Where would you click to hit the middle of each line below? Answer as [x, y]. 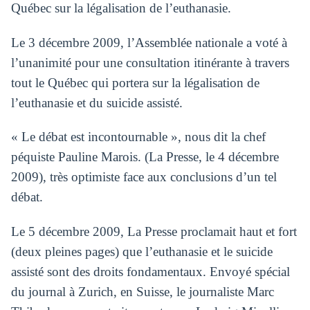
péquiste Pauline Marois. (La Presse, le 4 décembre [145, 157]
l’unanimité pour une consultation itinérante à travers [150, 62]
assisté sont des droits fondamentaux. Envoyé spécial [150, 272]
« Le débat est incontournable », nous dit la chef [138, 137]
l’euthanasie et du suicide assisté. [97, 102]
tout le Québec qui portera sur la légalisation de [135, 82]
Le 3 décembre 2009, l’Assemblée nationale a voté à [149, 42]
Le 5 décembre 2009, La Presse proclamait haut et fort [154, 232]
